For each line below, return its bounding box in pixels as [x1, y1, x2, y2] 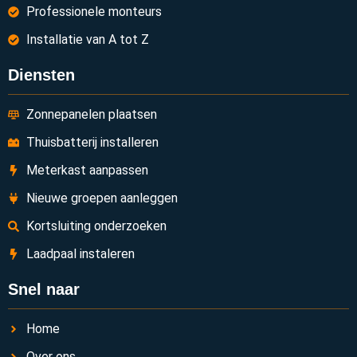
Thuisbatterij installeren [25, 135, 159, 151]
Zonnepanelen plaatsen [25, 107, 157, 123]
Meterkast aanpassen [25, 163, 148, 178]
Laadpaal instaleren [25, 246, 135, 262]
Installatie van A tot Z [25, 32, 149, 48]
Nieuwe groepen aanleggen [25, 190, 178, 206]
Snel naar [8, 280, 80, 299]
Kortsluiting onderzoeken [25, 218, 167, 234]
